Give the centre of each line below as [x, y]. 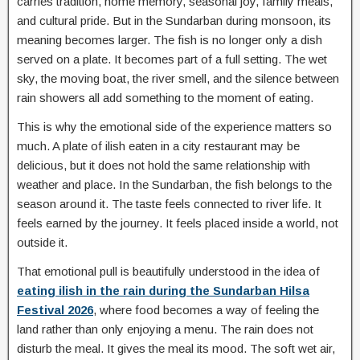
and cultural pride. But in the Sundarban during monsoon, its [174, 20]
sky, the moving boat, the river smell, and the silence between [178, 78]
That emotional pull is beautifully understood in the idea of [168, 271]
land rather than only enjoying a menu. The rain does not [165, 329]
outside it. [42, 242]
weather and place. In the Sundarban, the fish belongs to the [174, 184]
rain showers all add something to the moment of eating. [165, 97]
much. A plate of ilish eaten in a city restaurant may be [158, 145]
